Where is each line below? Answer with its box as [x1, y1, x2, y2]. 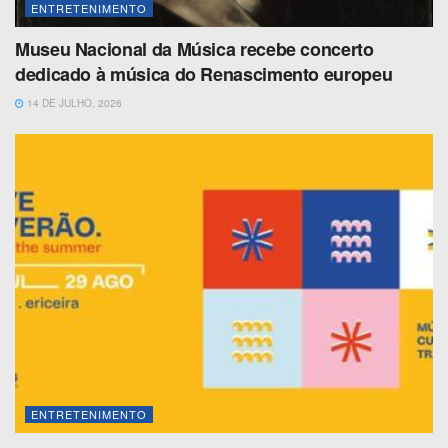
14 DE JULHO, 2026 [24, 96, 122, 111]
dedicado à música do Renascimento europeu [15, 61, 393, 88]
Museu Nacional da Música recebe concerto [15, 36, 374, 63]
